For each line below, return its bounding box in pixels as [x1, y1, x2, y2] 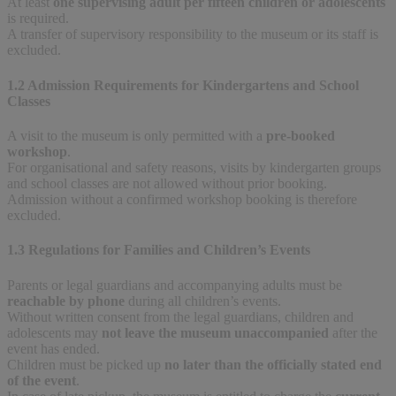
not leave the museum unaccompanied [102, 324, 329, 340]
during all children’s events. [125, 293, 281, 308]
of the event [7, 372, 76, 388]
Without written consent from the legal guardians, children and [7, 308, 354, 324]
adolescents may [7, 324, 102, 340]
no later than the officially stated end [164, 356, 382, 372]
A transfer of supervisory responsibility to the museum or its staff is [7, 27, 378, 42]
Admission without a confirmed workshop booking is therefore [7, 191, 357, 207]
